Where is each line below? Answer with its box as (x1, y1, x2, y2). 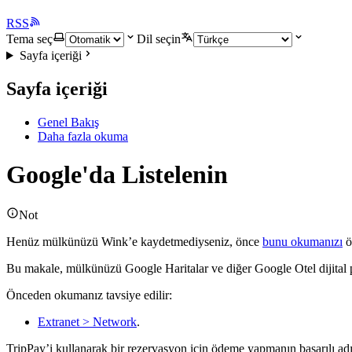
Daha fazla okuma (38, 129, 128, 143)
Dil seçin (137, 32, 181, 46)
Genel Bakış (38, 115, 99, 129)
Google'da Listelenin (6, 160, 228, 189)
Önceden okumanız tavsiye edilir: (6, 288, 172, 302)
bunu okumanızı (262, 234, 343, 248)
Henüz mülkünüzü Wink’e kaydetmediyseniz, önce (6, 234, 262, 248)
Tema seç (6, 32, 53, 46)
